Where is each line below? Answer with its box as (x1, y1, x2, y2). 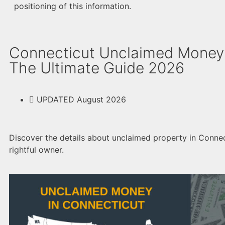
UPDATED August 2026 (37, 94, 126, 104)
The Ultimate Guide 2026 (9, 59, 184, 77)
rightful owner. (9, 145, 64, 155)
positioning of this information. (14, 1, 131, 11)
